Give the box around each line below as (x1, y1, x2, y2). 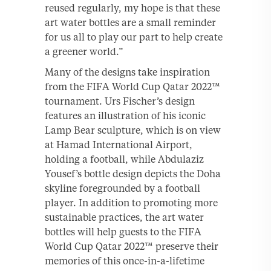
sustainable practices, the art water (45, 211, 204, 223)
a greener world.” (45, 45, 123, 57)
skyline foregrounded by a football (45, 181, 200, 194)
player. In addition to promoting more (45, 196, 218, 209)
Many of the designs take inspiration (45, 65, 210, 78)
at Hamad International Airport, (45, 138, 192, 151)
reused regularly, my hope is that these (45, 1, 220, 14)
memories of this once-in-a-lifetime (45, 254, 204, 267)
